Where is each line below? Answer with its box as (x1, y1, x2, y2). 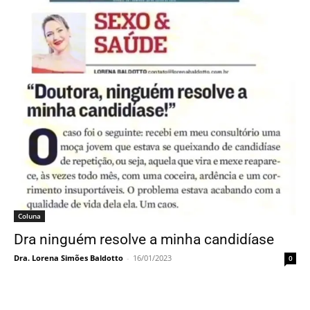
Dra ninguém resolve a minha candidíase (14, 231, 274, 248)
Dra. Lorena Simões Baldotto (14, 253, 123, 264)
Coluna (18, 211, 41, 221)
